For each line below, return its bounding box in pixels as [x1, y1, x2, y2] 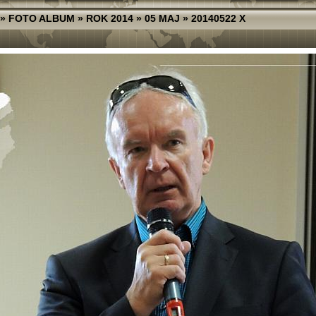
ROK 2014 [86, 13, 133, 24]
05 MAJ [145, 13, 180, 24]
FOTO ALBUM [8, 13, 75, 24]
